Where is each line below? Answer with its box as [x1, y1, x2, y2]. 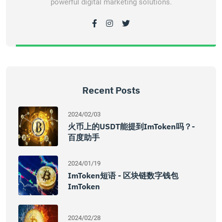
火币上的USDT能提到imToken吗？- [68, 121, 195, 131]
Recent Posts [82, 84, 140, 96]
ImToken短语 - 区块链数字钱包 [68, 170, 178, 180]
